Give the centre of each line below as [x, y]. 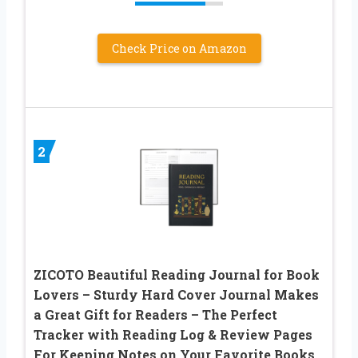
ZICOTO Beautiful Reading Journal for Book [177, 275]
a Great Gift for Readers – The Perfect [155, 315]
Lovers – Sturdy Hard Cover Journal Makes [176, 295]
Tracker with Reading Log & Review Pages [173, 335]
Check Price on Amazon [179, 49]
